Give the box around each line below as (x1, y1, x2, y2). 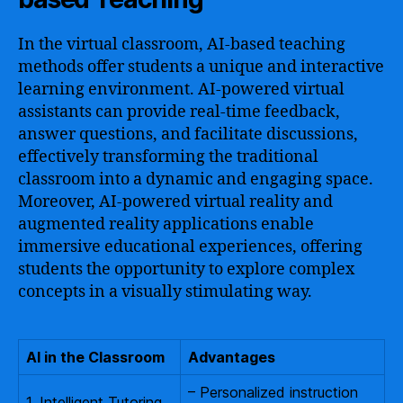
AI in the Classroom (26, 347, 165, 366)
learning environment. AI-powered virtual (18, 78, 345, 100)
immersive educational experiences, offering (18, 236, 363, 257)
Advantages (188, 347, 275, 366)
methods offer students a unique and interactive (18, 56, 384, 77)
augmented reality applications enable (18, 213, 314, 235)
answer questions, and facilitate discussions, (18, 123, 358, 145)
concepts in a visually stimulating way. (18, 281, 312, 302)
